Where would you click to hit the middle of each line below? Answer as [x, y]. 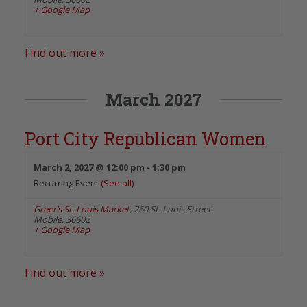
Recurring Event [67, 183]
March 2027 [153, 99]
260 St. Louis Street [172, 209]
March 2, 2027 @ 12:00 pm [89, 167]
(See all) [117, 183]
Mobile [48, 219]
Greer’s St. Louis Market [82, 209]
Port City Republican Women [145, 138]
